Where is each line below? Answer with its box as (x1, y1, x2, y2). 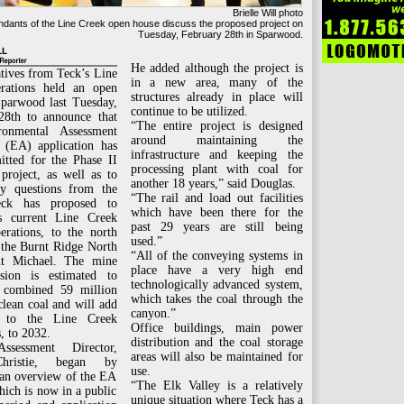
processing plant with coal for (130, 162, 303, 176)
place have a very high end (130, 263, 303, 277)
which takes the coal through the (130, 292, 303, 306)
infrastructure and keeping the (130, 148, 303, 161)
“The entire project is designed (130, 119, 303, 133)
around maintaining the (130, 133, 303, 147)
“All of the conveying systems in (130, 249, 303, 262)
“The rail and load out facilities (130, 191, 303, 205)
